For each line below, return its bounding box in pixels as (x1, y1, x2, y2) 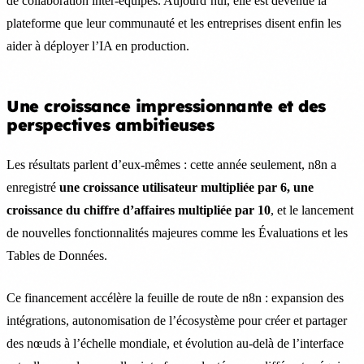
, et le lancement (271, 202, 353, 217)
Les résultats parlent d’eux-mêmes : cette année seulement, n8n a (6, 157, 336, 171)
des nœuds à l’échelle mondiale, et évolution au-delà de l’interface (6, 336, 344, 350)
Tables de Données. (6, 248, 107, 262)
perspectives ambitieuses (6, 114, 214, 135)
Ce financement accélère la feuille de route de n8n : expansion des (6, 290, 344, 305)
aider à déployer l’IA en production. (6, 38, 189, 53)
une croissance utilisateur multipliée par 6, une (59, 180, 314, 194)
